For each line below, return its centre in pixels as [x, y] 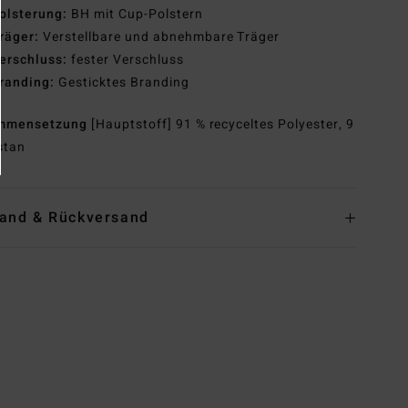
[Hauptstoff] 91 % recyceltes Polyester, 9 [223, 125]
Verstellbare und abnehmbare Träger [160, 37]
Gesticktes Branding [122, 83]
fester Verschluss [125, 60]
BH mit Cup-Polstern [135, 15]
